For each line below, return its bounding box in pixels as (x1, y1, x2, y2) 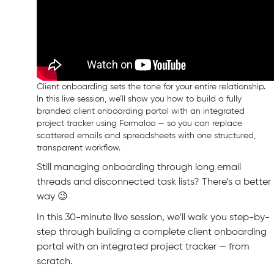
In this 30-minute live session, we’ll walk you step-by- (37, 213, 270, 223)
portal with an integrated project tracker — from (37, 242, 250, 253)
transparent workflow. (37, 144, 120, 153)
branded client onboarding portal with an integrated (37, 107, 245, 116)
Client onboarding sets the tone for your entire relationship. (37, 83, 265, 92)
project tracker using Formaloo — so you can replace (37, 119, 242, 128)
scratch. (37, 257, 73, 267)
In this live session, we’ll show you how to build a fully (37, 95, 242, 104)
